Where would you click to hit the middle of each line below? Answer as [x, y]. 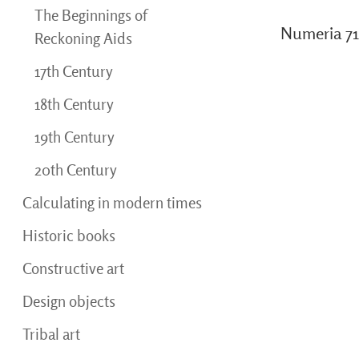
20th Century [76, 170]
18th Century [74, 104]
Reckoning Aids [83, 38]
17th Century [74, 71]
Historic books [69, 236]
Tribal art [51, 334]
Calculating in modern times [112, 203]
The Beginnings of [91, 15]
